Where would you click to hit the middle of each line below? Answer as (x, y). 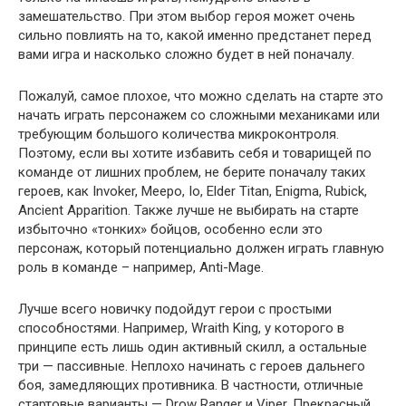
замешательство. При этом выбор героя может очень (187, 16)
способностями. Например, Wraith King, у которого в (181, 328)
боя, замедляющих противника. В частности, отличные (191, 385)
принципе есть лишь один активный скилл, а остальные (193, 347)
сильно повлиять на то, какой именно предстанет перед (195, 35)
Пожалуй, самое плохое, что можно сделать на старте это (201, 96)
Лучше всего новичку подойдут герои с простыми (175, 309)
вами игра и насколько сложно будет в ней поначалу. (186, 54)
